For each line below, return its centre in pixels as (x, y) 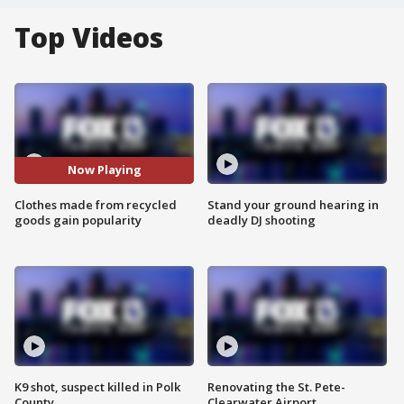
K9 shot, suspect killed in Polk (97, 387)
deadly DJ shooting (262, 220)
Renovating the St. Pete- (276, 387)
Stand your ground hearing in (293, 204)
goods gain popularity (78, 220)
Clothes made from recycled (96, 204)
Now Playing (104, 170)
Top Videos (89, 37)
